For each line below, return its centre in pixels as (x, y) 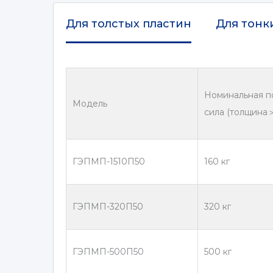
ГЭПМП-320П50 (108, 207)
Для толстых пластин (129, 24)
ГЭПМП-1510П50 (109, 162)
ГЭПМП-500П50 (108, 252)
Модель (90, 104)
